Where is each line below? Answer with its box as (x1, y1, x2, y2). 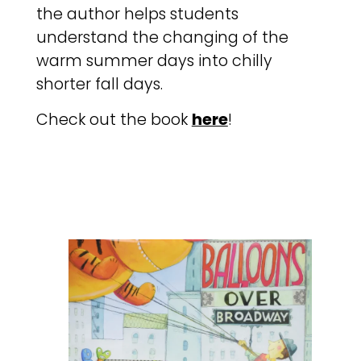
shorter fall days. (35, 73, 163, 96)
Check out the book (35, 108, 192, 131)
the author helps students (35, 3, 239, 26)
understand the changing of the (35, 27, 288, 49)
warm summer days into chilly (35, 50, 272, 73)
